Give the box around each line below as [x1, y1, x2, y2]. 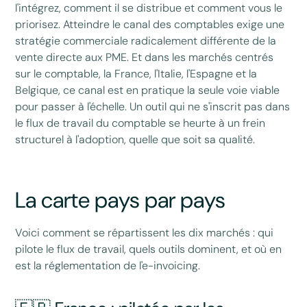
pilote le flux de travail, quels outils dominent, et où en [15, 241, 282, 256]
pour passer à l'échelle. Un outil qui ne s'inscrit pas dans [15, 99, 291, 114]
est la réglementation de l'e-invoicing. [15, 258, 201, 273]
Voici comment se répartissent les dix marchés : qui [15, 225, 274, 240]
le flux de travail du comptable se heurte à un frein [15, 115, 266, 130]
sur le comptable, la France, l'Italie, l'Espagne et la [15, 66, 258, 81]
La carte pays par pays [15, 185, 226, 214]
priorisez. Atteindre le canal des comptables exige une [15, 16, 285, 32]
